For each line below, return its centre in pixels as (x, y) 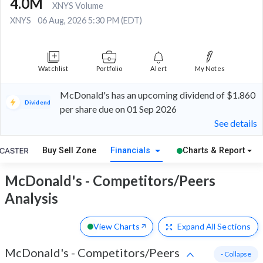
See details (236, 123)
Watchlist (53, 69)
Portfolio (109, 69)
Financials (131, 151)
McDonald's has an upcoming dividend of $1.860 (157, 95)
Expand (191, 226)
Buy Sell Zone (69, 151)
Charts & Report (213, 151)
